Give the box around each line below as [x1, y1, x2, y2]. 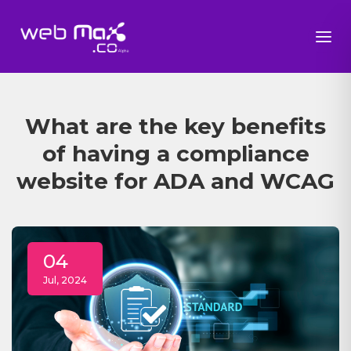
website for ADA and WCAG [16, 167, 335, 194]
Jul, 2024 [43, 273, 87, 286]
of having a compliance [42, 139, 309, 167]
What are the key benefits [25, 112, 326, 139]
